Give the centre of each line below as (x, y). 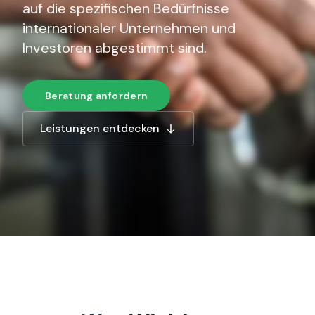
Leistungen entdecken (100, 128)
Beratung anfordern (97, 96)
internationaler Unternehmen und (129, 28)
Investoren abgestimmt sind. (115, 48)
